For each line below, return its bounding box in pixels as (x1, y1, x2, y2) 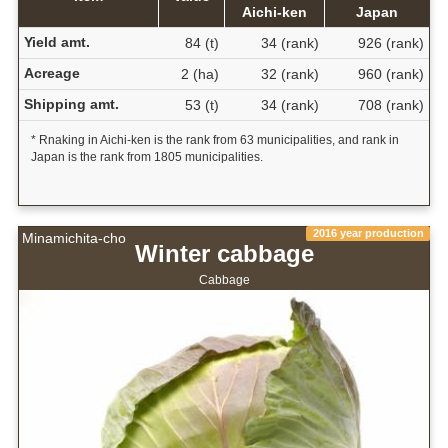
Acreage (23, 65, 80, 82)
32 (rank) (260, 66, 319, 83)
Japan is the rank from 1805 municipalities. (30, 150, 263, 165)
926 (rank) (357, 35, 424, 52)
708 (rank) (357, 97, 424, 114)
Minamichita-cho (22, 229, 126, 246)
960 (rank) (357, 66, 424, 83)
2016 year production (312, 227, 424, 240)
